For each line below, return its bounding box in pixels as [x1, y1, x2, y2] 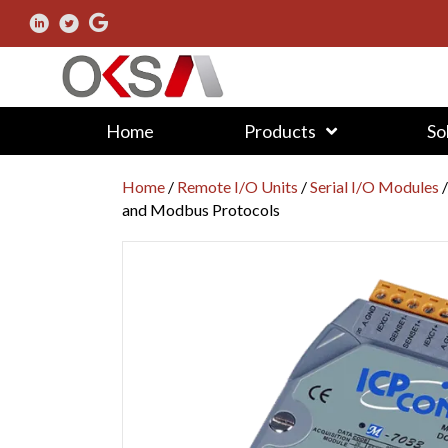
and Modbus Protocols [122, 199, 280, 219]
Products [243, 119, 316, 142]
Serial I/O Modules [310, 176, 439, 196]
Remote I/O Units [177, 176, 298, 196]
